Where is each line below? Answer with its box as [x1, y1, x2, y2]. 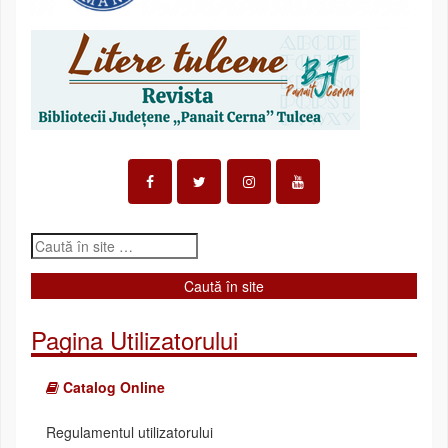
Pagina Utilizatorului [31, 322, 238, 358]
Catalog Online [59, 377, 165, 398]
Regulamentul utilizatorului [46, 422, 213, 443]
